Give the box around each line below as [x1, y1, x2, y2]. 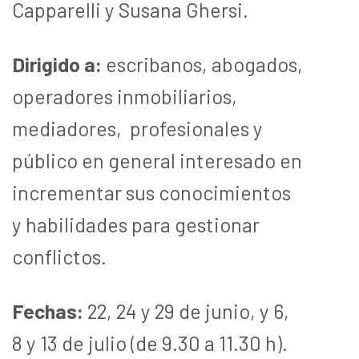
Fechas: [12, 298, 83, 323]
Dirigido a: [12, 51, 102, 76]
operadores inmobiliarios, [12, 83, 237, 108]
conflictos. [12, 244, 107, 268]
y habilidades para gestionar [12, 212, 260, 236]
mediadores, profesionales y [12, 115, 263, 140]
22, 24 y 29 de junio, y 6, [83, 298, 289, 323]
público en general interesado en [12, 147, 302, 172]
